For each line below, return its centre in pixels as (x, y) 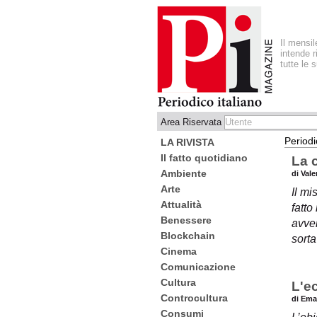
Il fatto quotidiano (204, 158)
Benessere (186, 220)
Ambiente (184, 173)
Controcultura (194, 298)
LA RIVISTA (188, 142)
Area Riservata (192, 122)
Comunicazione (198, 267)
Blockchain (188, 236)
